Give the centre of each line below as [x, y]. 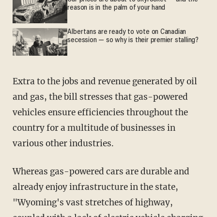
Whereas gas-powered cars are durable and [16, 171]
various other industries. [63, 143]
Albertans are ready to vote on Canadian [127, 32]
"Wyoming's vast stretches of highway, [93, 202]
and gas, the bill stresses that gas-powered [100, 97]
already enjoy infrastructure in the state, [95, 187]
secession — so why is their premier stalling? [133, 41]
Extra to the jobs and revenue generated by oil [15, 81]
